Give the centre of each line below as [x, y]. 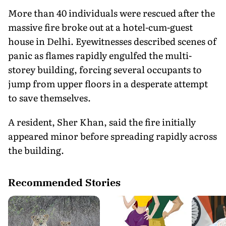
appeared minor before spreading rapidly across [112, 136]
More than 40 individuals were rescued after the [111, 13]
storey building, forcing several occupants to [105, 69]
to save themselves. [49, 97]
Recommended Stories [64, 182]
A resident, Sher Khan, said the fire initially [102, 122]
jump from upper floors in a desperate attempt [108, 83]
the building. [36, 150]
